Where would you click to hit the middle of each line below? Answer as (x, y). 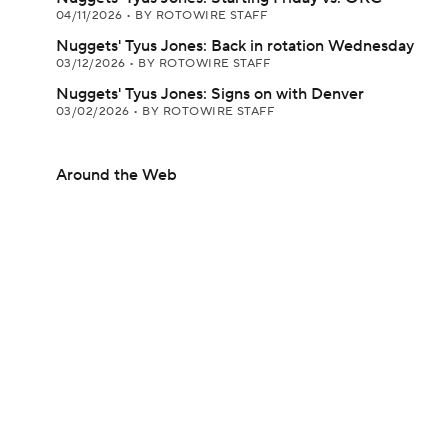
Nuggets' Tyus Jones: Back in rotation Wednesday (235, 46)
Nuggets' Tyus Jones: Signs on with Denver (210, 94)
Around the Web (116, 175)
